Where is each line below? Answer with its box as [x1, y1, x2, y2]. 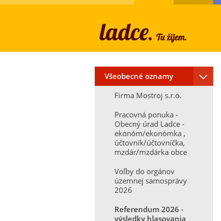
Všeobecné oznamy [105, 71, 173, 81]
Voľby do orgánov [114, 166, 175, 176]
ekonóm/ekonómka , [114, 128, 185, 138]
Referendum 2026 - [114, 204, 184, 214]
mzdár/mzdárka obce [114, 147, 187, 157]
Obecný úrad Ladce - [114, 119, 184, 129]
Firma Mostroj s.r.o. [114, 90, 182, 100]
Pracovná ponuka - [114, 110, 178, 119]
